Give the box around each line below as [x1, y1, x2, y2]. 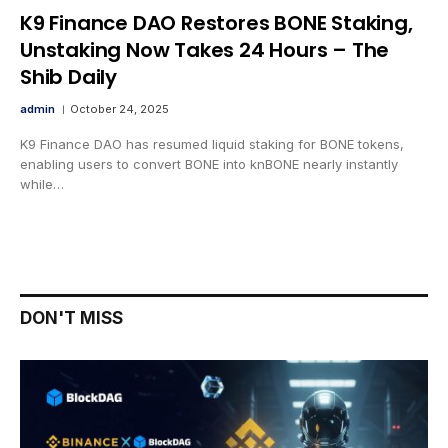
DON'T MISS [20, 308, 123, 329]
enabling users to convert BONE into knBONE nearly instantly [20, 156, 398, 173]
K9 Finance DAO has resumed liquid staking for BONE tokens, [20, 136, 404, 153]
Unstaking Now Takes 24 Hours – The [20, 36, 390, 65]
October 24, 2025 [70, 102, 169, 117]
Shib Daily [20, 63, 118, 92]
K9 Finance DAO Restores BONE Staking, [20, 9, 413, 38]
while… [20, 176, 64, 193]
